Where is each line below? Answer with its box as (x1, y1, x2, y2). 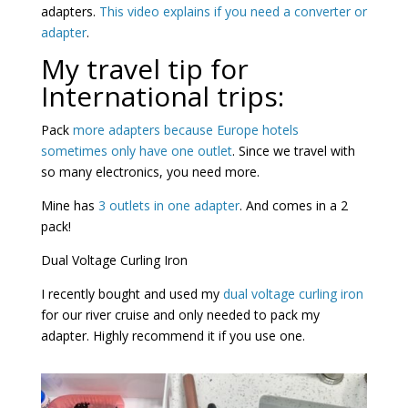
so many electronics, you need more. (40, 162, 260, 180)
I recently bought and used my (40, 284, 223, 302)
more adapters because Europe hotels (72, 120, 299, 138)
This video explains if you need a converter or (95, 2, 367, 20)
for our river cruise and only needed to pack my (40, 305, 320, 323)
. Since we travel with (231, 141, 355, 159)
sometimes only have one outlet (40, 141, 232, 159)
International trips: (40, 76, 284, 115)
